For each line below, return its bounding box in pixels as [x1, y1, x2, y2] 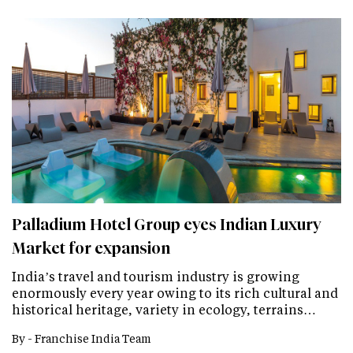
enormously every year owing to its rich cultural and [12, 284, 338, 301]
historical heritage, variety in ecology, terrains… [12, 300, 316, 318]
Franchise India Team [35, 330, 151, 346]
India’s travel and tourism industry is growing [12, 267, 299, 284]
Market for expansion [12, 238, 170, 258]
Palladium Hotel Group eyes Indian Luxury [12, 214, 321, 234]
